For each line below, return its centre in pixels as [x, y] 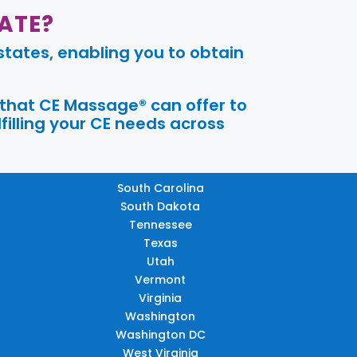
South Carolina [160, 188]
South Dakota [161, 207]
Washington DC [160, 335]
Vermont [161, 280]
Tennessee [160, 225]
